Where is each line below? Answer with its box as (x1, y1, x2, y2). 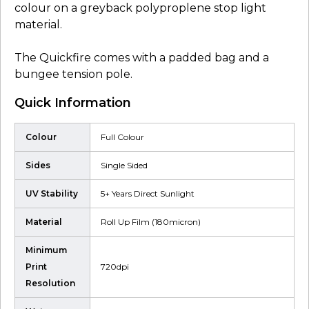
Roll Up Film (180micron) (101, 216, 201, 227)
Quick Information (14, 94, 131, 110)
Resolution (26, 277, 75, 288)
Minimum (26, 244, 67, 255)
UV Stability (26, 188, 78, 199)
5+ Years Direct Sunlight (101, 188, 195, 199)
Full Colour (101, 131, 144, 142)
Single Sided (101, 159, 148, 170)
